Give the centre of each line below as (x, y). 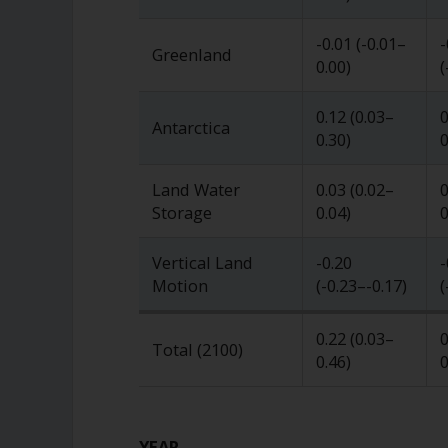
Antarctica (190, 127)
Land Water (195, 189)
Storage (181, 212)
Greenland (191, 54)
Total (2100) (197, 349)
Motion (179, 285)
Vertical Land (202, 262)
